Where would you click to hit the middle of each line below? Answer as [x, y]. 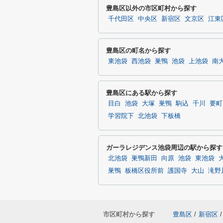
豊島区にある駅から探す [142, 93]
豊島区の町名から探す [138, 51]
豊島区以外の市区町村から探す [151, 8]
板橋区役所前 [144, 171]
